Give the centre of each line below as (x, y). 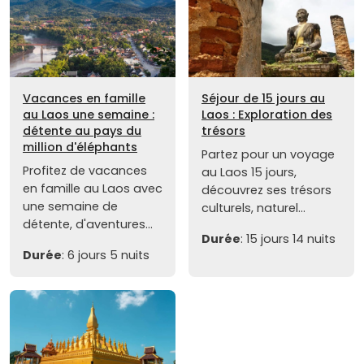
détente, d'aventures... (88, 225)
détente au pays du (82, 131)
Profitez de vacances (85, 171)
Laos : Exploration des (267, 115)
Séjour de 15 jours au (263, 99)
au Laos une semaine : (89, 115)
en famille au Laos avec (93, 189)
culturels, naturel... (253, 208)
